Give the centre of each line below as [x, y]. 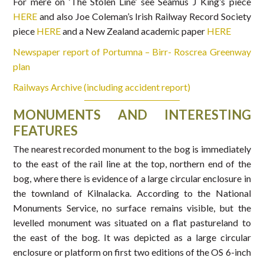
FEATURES [46, 131]
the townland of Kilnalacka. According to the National [132, 193]
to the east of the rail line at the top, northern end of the [132, 164]
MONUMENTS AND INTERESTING [132, 115]
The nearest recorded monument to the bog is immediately [132, 149]
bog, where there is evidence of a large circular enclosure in [132, 179]
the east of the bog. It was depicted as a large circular [132, 237]
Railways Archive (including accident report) [102, 87]
